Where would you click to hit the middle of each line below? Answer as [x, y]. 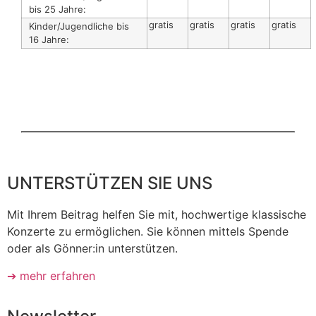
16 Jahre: [49, 39]
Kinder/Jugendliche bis [79, 26]
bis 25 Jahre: [57, 9]
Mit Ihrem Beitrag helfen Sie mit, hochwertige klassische [157, 215]
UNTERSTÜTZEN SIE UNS [110, 183]
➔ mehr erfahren [51, 275]
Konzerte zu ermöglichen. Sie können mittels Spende [148, 232]
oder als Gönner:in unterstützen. [92, 249]
